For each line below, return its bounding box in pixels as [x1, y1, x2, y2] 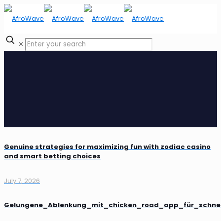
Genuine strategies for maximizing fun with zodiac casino [4, 142, 211, 152]
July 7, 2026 [4, 176, 40, 185]
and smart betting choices [4, 151, 101, 161]
